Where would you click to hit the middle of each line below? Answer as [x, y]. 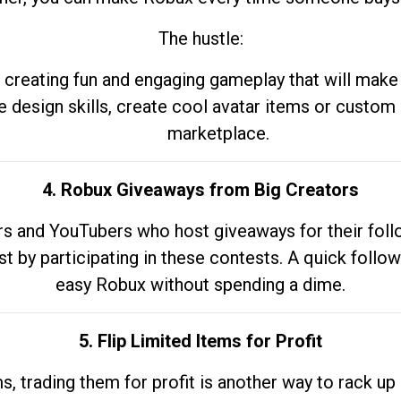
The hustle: [200, 38]
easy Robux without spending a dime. [200, 285]
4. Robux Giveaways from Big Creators [200, 190]
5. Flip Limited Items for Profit [200, 341]
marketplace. [218, 133]
